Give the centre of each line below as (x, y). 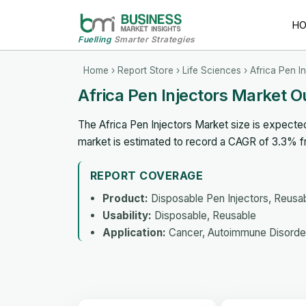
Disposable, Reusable (204, 215)
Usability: (127, 215)
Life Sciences (212, 70)
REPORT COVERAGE (147, 175)
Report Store (145, 70)
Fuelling (95, 39)
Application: (134, 232)
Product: (125, 198)
